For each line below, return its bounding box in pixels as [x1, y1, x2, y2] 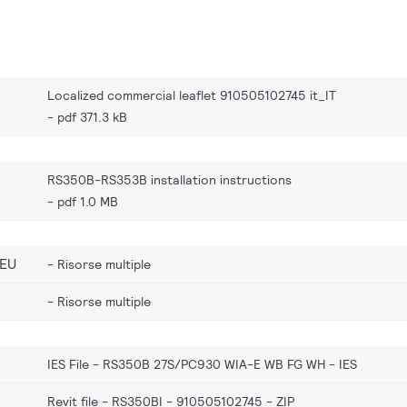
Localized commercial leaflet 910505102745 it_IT [47, 86, 336, 104]
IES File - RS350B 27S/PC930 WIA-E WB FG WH [47, 355, 325, 372]
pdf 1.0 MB [57, 193, 118, 210]
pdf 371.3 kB [57, 108, 127, 125]
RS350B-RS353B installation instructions [47, 171, 292, 188]
